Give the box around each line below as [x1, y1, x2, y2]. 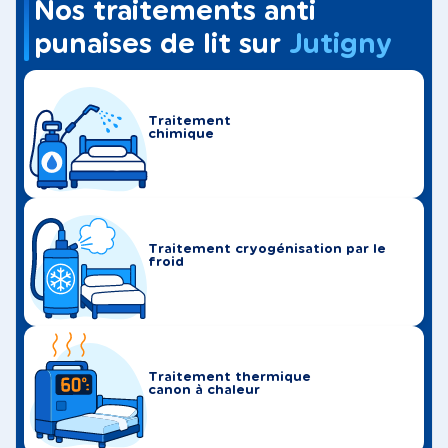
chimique [148, 127, 214, 141]
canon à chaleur [148, 383, 260, 397]
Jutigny [289, 31, 393, 59]
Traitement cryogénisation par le [148, 242, 386, 256]
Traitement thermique [148, 370, 311, 384]
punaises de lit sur [34, 31, 290, 59]
